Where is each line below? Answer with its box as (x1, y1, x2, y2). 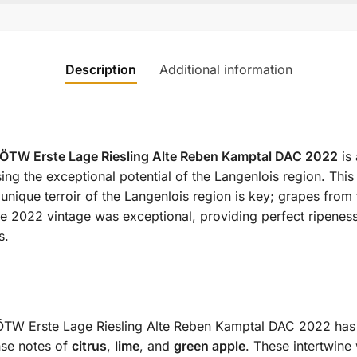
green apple (173, 338, 245, 355)
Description (65, 61, 136, 78)
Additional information (159, 61, 292, 78)
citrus (71, 338, 107, 355)
